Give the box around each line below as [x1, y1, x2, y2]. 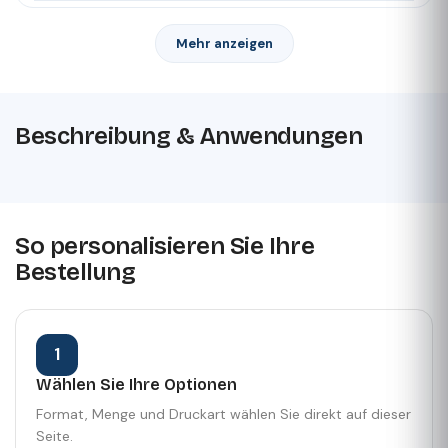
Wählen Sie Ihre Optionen [36, 374, 237, 394]
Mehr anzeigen [175, 34, 273, 52]
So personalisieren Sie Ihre [15, 231, 315, 260]
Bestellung [15, 257, 136, 286]
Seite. [36, 427, 73, 446]
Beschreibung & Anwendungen [15, 121, 363, 150]
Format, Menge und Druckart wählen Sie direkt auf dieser [36, 405, 411, 424]
